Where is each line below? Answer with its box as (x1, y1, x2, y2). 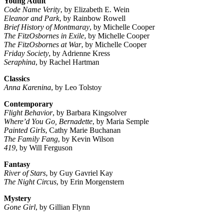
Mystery (4, 194, 31, 203)
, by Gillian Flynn (36, 203, 90, 212)
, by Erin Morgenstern (56, 178, 124, 186)
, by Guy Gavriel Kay (46, 169, 113, 178)
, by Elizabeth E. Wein (60, 5, 129, 14)
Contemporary (4, 100, 53, 109)
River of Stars (4, 169, 46, 178)
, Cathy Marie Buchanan (45, 126, 121, 135)
